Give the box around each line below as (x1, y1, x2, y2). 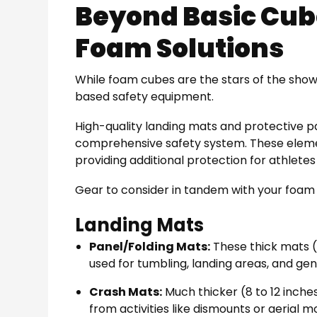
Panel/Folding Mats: (89, 238, 211, 255)
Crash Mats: (89, 283, 163, 300)
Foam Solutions (75, 30, 284, 67)
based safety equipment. (75, 88, 214, 105)
